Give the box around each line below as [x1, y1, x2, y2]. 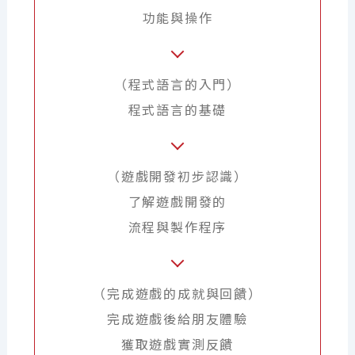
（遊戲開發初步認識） [106, 169, 248, 185]
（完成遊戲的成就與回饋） [93, 286, 262, 303]
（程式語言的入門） [113, 77, 242, 94]
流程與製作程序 [128, 219, 227, 236]
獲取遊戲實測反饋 [120, 337, 235, 353]
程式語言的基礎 [128, 102, 227, 119]
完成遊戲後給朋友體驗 [106, 311, 248, 328]
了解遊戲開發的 [128, 194, 227, 211]
